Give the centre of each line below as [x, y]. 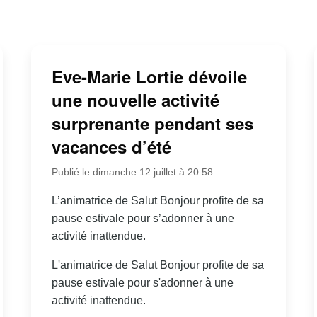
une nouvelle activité [135, 100]
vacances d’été [111, 147]
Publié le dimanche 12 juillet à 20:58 [132, 172]
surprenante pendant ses [152, 123]
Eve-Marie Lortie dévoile [149, 77]
